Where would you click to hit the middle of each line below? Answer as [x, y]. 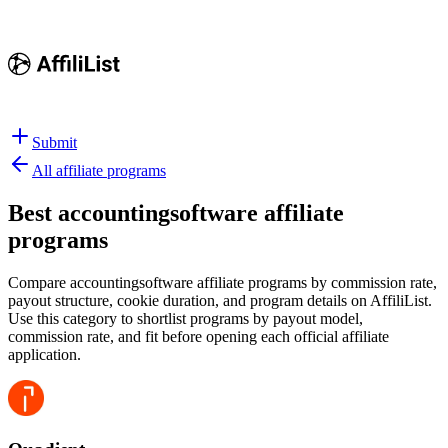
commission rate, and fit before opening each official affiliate [198, 336]
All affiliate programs [99, 170]
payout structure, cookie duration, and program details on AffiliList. [220, 300]
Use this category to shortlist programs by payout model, [185, 318]
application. [44, 354]
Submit [54, 142]
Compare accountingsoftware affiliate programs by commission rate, [222, 282]
